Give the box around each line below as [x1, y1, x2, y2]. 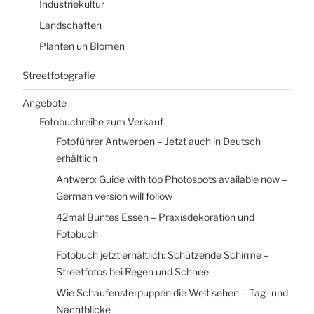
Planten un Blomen [39, 40, 125, 53]
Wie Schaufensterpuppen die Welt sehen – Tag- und [56, 286, 288, 299]
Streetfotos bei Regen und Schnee [56, 265, 209, 278]
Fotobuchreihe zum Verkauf [39, 116, 163, 128]
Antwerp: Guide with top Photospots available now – [56, 172, 287, 185]
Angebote [22, 96, 67, 109]
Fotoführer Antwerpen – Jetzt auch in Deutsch [56, 135, 261, 147]
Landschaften [39, 19, 102, 32]
